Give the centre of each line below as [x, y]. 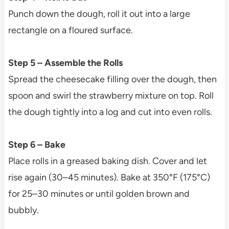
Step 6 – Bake [37, 144]
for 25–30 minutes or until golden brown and [99, 193]
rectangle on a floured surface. [70, 30]
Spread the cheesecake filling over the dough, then [112, 79]
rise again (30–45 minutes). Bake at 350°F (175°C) [109, 177]
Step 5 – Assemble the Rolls [65, 63]
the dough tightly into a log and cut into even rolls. [110, 112]
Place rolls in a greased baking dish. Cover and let [107, 161]
